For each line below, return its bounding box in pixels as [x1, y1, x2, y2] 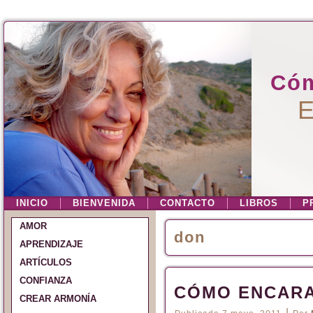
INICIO [16, 198, 48, 208]
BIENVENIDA [73, 198, 136, 208]
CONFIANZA [20, 275, 72, 286]
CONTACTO [160, 198, 215, 208]
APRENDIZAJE [20, 239, 83, 249]
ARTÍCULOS [20, 257, 72, 268]
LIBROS [240, 198, 278, 208]
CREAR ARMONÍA [20, 293, 96, 304]
